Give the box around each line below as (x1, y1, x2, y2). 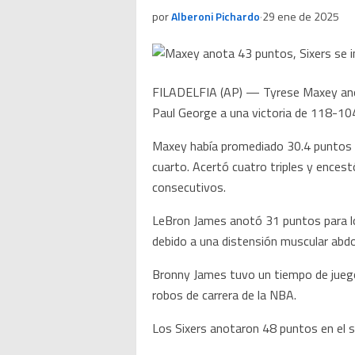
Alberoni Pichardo (171, 8, 260, 25)
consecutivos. (152, 177, 226, 197)
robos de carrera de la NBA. (152, 285, 296, 304)
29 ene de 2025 (262, 8, 339, 25)
